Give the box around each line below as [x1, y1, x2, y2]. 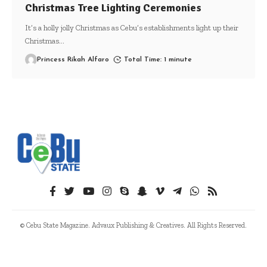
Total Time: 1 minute [124, 55, 193, 63]
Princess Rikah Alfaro [36, 55, 109, 63]
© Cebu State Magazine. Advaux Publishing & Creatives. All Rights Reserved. [20, 221, 247, 229]
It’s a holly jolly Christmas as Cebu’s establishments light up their [24, 23, 238, 32]
